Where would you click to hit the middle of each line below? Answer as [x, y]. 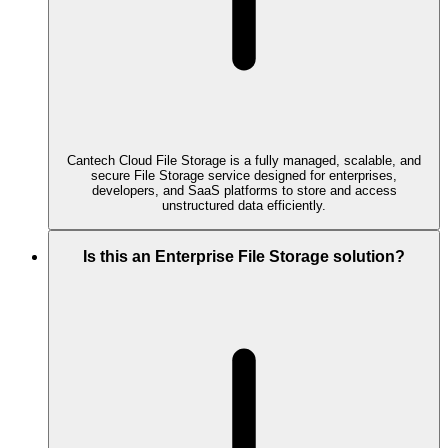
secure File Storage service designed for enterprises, [244, 176]
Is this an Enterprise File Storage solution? [244, 257]
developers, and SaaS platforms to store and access [244, 191]
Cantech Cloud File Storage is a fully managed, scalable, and [244, 161]
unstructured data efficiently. [244, 206]
